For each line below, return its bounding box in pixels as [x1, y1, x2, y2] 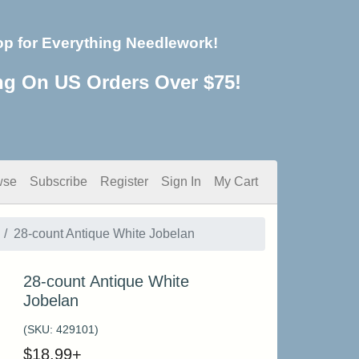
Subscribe [30, 175, 87, 188]
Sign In [161, 175, 201, 188]
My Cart [214, 175, 258, 188]
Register [100, 175, 148, 188]
